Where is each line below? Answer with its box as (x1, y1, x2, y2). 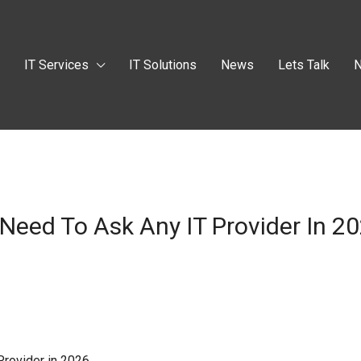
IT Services (24, 56, 89, 73)
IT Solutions (129, 56, 197, 73)
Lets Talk (278, 56, 330, 73)
